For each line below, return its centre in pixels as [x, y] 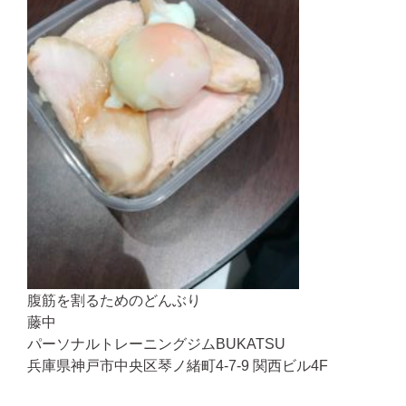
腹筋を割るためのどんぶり [115, 300]
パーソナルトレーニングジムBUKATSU [157, 343]
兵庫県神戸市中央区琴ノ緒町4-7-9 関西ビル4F [178, 365]
